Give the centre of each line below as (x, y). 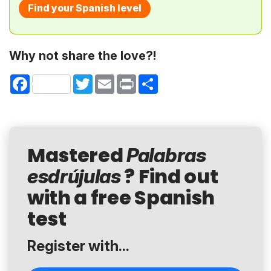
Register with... (78, 246)
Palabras (166, 155)
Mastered (77, 155)
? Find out (169, 177)
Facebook (50, 79)
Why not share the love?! (83, 55)
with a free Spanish (121, 198)
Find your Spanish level (85, 8)
